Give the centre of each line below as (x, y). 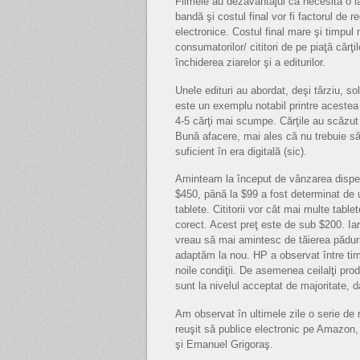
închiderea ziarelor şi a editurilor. (250, 63)
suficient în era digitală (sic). (241, 151)
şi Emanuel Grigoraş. (224, 344)
